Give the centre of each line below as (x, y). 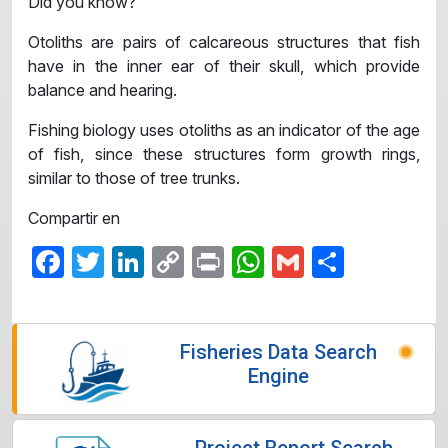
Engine (278, 375)
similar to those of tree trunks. (134, 177)
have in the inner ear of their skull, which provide (224, 65)
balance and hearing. (102, 89)
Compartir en (74, 217)
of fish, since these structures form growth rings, (224, 153)
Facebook (132, 261)
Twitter (151, 261)
